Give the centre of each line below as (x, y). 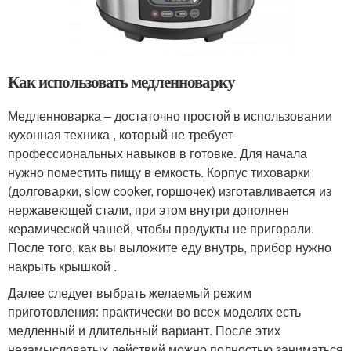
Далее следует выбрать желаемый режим (130, 293)
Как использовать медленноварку (121, 82)
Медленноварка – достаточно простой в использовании (170, 116)
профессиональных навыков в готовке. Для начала (157, 154)
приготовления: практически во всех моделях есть (154, 312)
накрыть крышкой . (62, 266)
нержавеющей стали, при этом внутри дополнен (148, 210)
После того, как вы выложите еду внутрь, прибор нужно (170, 248)
